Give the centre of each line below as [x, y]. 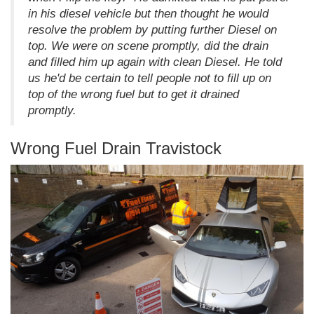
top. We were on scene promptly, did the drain [148, 46]
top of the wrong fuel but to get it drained [134, 94]
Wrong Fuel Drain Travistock [116, 148]
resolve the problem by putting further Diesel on [152, 29]
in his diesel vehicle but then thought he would [148, 13]
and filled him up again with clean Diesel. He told [155, 62]
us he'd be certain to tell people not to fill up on [150, 78]
